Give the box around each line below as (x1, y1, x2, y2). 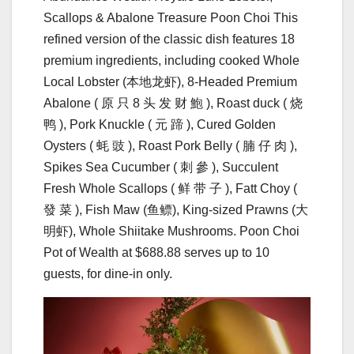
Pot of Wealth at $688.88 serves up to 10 (43, 245, 269, 259)
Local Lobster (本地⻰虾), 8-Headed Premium (43, 74, 297, 88)
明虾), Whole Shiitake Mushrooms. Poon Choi (43, 224, 299, 238)
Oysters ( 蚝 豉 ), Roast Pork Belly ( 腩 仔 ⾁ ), (43, 138, 297, 153)
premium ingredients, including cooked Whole (43, 53, 299, 67)
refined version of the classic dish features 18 (43, 32, 295, 46)
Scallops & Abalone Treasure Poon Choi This (43, 10, 298, 24)
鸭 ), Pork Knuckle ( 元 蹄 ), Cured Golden (43, 117, 276, 131)
